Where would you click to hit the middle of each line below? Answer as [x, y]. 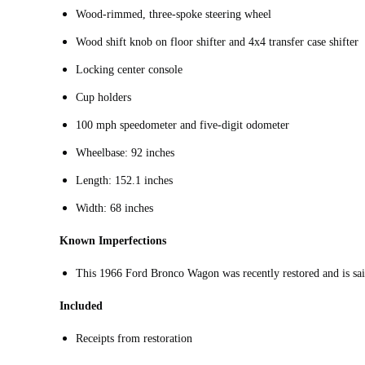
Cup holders [103, 97]
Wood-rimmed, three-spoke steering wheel [174, 14]
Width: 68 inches [114, 208]
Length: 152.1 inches [124, 180]
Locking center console [129, 69]
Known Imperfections [113, 240]
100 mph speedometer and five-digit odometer [182, 125]
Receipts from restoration [134, 338]
